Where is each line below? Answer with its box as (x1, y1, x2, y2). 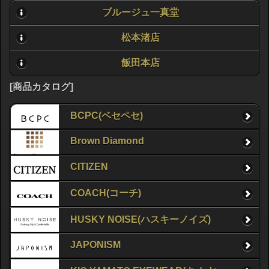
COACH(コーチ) (70, 188, 141, 199)
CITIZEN (70, 162, 108, 172)
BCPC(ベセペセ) (70, 110, 143, 121)
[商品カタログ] (10, 81, 73, 92)
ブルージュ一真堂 (102, 7, 179, 17)
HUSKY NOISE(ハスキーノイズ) (70, 214, 211, 225)
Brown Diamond (70, 136, 144, 147)
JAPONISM (70, 239, 121, 250)
